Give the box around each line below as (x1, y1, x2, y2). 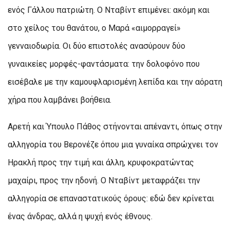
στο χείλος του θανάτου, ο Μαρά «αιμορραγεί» (8, 23, 181, 33)
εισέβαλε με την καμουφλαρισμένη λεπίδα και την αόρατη (8, 76, 222, 87)
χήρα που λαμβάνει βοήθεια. (8, 94, 111, 105)
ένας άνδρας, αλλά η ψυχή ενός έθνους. (8, 211, 152, 221)
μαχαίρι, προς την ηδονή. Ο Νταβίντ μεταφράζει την (8, 175, 200, 185)
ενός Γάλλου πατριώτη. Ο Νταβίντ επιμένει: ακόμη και (8, 5, 209, 15)
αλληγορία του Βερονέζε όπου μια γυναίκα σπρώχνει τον (8, 139, 218, 149)
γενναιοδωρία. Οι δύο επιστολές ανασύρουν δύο (8, 41, 185, 51)
